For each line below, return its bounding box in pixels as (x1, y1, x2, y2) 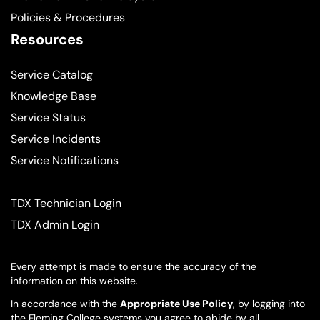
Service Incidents (11, 131, 101, 147)
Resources (11, 30, 84, 49)
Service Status (11, 110, 86, 126)
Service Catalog (11, 67, 93, 83)
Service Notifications (11, 153, 119, 169)
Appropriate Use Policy (120, 297, 233, 311)
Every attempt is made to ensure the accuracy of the (11, 260, 256, 274)
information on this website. (11, 274, 138, 288)
